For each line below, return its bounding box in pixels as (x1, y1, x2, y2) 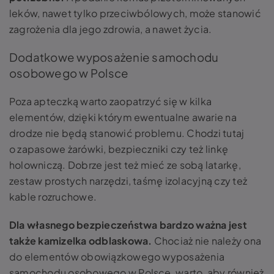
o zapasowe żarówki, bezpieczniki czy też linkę (9, 143, 229, 155)
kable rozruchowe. (9, 190, 99, 203)
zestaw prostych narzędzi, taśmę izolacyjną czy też (9, 174, 247, 187)
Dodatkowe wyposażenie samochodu (9, 50, 219, 64)
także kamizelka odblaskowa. (9, 234, 154, 247)
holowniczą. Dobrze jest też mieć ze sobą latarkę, (9, 158, 241, 171)
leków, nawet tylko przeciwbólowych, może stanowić (9, 7, 261, 20)
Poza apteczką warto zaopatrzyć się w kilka (9, 95, 212, 108)
